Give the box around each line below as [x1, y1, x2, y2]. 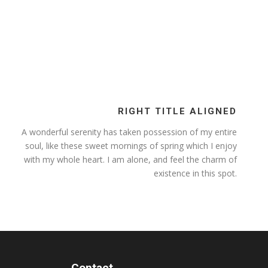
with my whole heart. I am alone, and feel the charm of [23, 154, 237, 166]
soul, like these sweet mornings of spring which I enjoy [25, 140, 237, 152]
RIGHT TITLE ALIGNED [117, 106, 237, 117]
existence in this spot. [153, 167, 237, 179]
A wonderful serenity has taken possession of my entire [21, 126, 237, 138]
